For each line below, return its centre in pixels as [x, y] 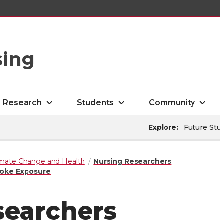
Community [172, 102]
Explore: [163, 127]
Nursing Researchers [133, 161]
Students [96, 102]
